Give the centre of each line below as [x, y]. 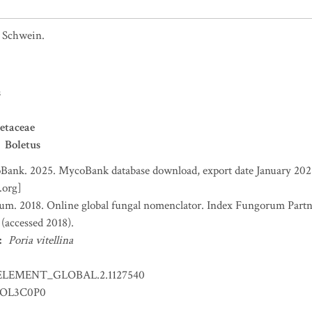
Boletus [23, 145]
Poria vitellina [41, 240]
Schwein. [23, 36]
